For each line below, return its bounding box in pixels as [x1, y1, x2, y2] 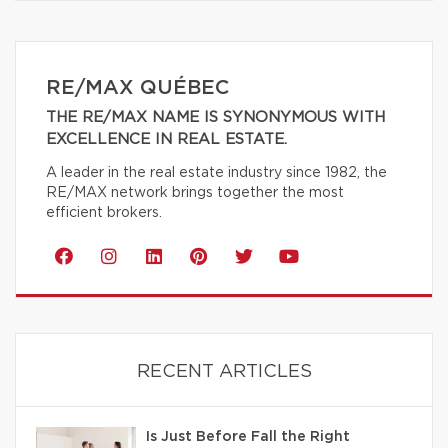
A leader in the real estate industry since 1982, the [46, 165, 387, 180]
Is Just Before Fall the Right [146, 429, 350, 444]
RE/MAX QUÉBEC [46, 77, 229, 98]
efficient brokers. [46, 205, 162, 220]
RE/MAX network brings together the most [46, 185, 344, 200]
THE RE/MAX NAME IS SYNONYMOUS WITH [46, 109, 385, 125]
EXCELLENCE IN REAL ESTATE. [46, 131, 287, 147]
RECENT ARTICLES [136, 362, 312, 381]
